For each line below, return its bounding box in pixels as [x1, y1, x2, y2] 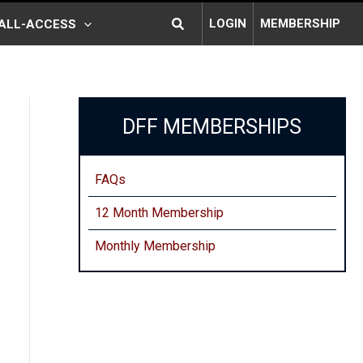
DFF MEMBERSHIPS [122, 115, 302, 139]
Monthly [94, 238, 143, 254]
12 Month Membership [94, 205, 224, 220]
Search [170, 13, 213, 30]
